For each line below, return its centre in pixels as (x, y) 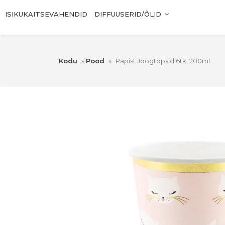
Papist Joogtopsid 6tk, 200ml (163, 61)
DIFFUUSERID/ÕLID (128, 14)
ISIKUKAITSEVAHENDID (46, 14)
